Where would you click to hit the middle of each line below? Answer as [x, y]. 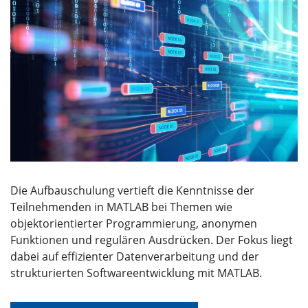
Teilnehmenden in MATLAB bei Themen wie [121, 207]
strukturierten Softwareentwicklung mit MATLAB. [136, 273]
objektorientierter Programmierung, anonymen [134, 223]
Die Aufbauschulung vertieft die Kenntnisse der [132, 190]
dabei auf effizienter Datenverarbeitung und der [135, 256]
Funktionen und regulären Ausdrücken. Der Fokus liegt [152, 240]
